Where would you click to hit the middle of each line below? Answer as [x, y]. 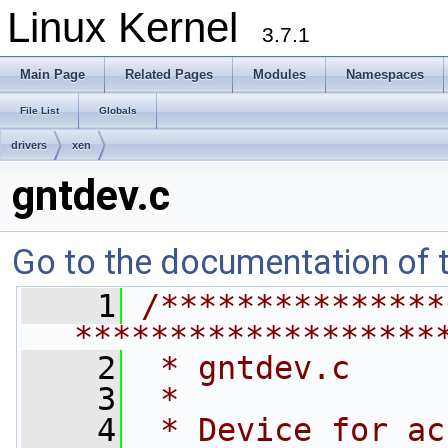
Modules [279, 74]
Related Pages [169, 74]
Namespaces [385, 74]
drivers [29, 145]
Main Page [52, 74]
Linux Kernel [134, 27]
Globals [118, 110]
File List [39, 110]
